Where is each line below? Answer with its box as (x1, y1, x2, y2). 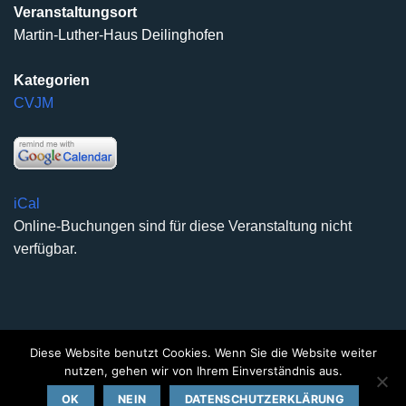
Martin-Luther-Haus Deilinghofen (14, 27, 224, 43)
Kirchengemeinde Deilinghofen (133, 380, 325, 395)
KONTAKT (304, 355, 358, 369)
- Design (325, 380, 377, 395)
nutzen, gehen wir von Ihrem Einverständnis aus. (63, 363, 343, 378)
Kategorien (14, 72, 90, 89)
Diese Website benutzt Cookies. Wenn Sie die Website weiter (29, 345, 377, 360)
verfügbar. (14, 241, 77, 257)
